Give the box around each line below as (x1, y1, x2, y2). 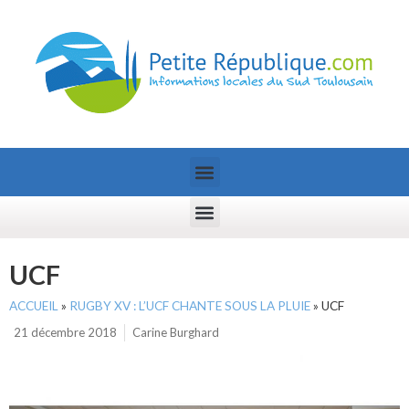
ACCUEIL (9, 299, 58, 313)
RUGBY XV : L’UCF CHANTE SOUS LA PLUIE (69, 299, 310, 313)
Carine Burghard (132, 325, 219, 340)
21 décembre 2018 (14, 325, 117, 340)
